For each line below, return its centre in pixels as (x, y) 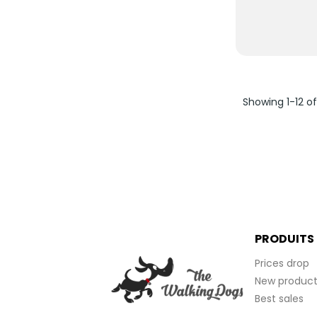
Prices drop (282, 264)
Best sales (279, 299)
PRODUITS (284, 239)
